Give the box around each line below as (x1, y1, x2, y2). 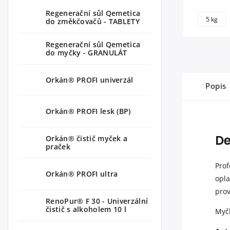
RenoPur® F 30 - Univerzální (46, 196, 148, 206)
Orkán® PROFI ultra (46, 168, 118, 179)
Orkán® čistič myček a (46, 133, 128, 143)
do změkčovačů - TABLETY (46, 16, 140, 26)
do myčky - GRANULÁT (46, 47, 127, 57)
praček (46, 141, 70, 151)
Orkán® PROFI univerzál (46, 74, 133, 85)
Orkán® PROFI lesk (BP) (46, 106, 131, 116)
